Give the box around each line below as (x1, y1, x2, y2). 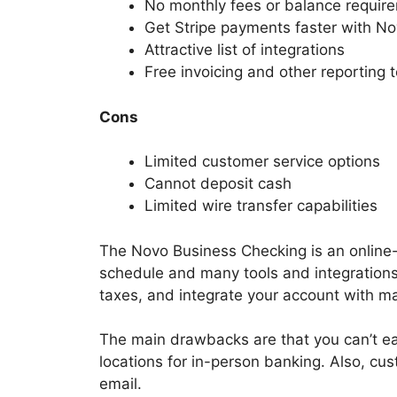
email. (99, 375, 142, 393)
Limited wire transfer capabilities (144, 197, 378, 215)
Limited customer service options (144, 152, 380, 171)
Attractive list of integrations (144, 41, 345, 59)
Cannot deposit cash (144, 175, 292, 193)
